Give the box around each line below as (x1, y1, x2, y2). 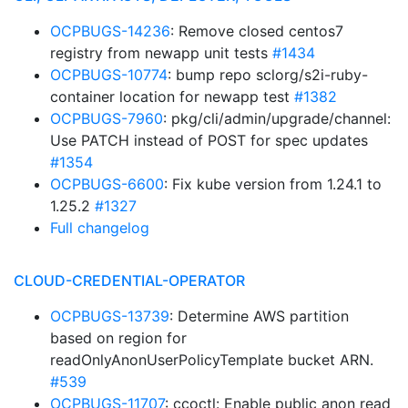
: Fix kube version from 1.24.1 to (164, 175, 382, 193)
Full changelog (50, 219, 149, 237)
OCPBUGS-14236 (50, 22, 170, 40)
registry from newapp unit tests (50, 44, 272, 62)
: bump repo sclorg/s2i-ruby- (168, 66, 368, 84)
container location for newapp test (50, 87, 294, 106)
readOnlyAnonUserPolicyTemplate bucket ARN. (50, 351, 373, 369)
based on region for (50, 329, 187, 347)
